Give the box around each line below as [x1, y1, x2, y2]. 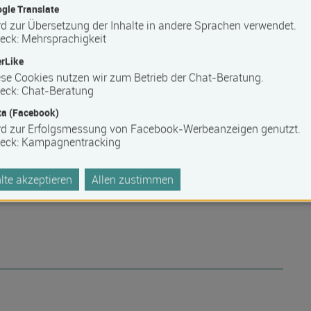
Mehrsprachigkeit [22, 31, 106, 47]
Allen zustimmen [92, 171, 174, 187]
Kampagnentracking [22, 134, 121, 150]
